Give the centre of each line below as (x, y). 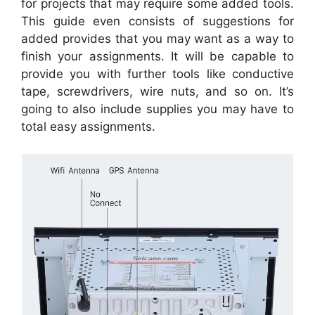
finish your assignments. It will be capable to (157, 56)
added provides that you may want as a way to (157, 38)
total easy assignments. (88, 126)
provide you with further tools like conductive (157, 73)
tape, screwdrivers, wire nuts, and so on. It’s (157, 91)
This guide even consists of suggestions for (157, 21)
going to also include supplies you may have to (157, 109)
